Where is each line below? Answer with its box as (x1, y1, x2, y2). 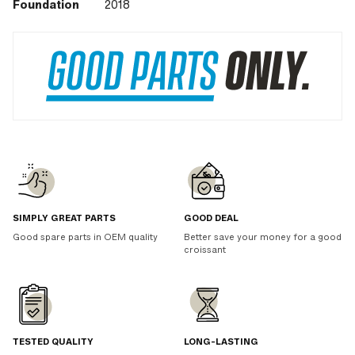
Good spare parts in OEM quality (13, 232, 158, 243)
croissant (184, 245, 226, 256)
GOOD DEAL (184, 213, 239, 224)
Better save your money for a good (184, 232, 342, 243)
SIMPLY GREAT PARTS (13, 213, 116, 224)
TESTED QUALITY (13, 337, 94, 348)
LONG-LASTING (184, 337, 258, 348)
